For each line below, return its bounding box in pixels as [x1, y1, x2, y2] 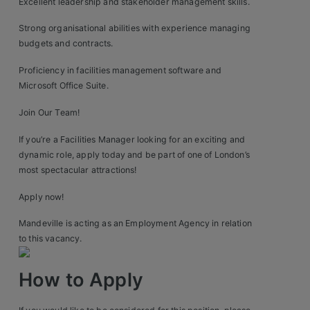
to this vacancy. [19, 233, 82, 244]
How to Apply [19, 268, 143, 292]
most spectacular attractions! [19, 164, 137, 175]
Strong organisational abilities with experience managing [19, 23, 250, 34]
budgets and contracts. [19, 38, 113, 49]
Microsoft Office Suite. [19, 80, 109, 91]
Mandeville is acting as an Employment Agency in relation [19, 218, 252, 229]
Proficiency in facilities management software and [19, 65, 221, 76]
